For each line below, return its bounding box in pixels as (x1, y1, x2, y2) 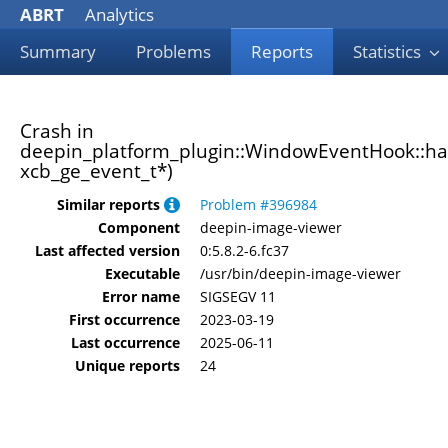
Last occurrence (71, 332, 180, 352)
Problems (136, 40, 211, 63)
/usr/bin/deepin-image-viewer (200, 263, 401, 283)
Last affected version (35, 240, 180, 260)
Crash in (20, 118, 94, 144)
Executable (105, 263, 180, 283)
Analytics (81, 3, 154, 26)
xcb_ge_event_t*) (20, 158, 173, 184)
